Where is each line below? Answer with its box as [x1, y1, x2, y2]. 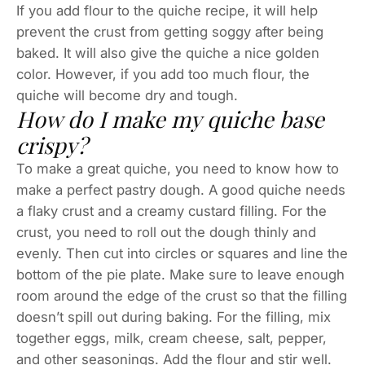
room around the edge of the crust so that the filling [16, 287, 347, 304]
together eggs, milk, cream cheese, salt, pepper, [16, 329, 327, 346]
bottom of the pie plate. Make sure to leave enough [16, 266, 345, 283]
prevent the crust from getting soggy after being [16, 23, 323, 40]
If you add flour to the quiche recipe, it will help [16, 2, 318, 19]
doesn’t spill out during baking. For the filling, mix [16, 308, 331, 325]
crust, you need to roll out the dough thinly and [16, 223, 316, 240]
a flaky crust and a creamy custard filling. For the [16, 202, 327, 219]
